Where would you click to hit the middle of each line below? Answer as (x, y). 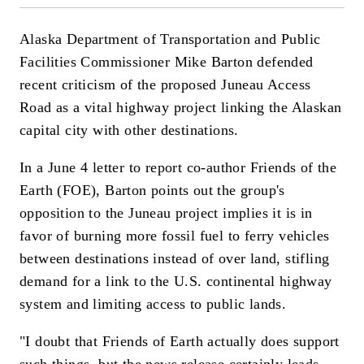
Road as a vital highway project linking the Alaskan (181, 108)
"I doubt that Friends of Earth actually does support (180, 341)
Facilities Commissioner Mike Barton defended (167, 62)
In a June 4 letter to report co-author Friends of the (178, 167)
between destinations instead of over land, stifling (175, 258)
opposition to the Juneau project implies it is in (166, 212)
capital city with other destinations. (129, 130)
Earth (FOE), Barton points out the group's (152, 190)
